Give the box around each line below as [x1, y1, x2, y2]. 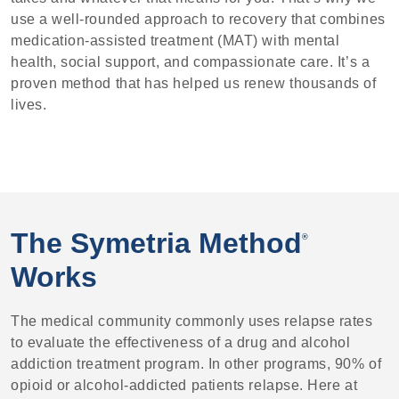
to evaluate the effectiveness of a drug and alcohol [11, 334, 351, 350]
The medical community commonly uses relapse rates [11, 313, 373, 329]
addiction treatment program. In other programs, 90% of [11, 355, 382, 371]
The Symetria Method [11, 227, 302, 260]
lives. [11, 97, 47, 113]
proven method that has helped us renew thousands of [11, 76, 377, 92]
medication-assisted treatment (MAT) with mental [11, 33, 340, 49]
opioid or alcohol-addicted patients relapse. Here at [11, 377, 358, 393]
